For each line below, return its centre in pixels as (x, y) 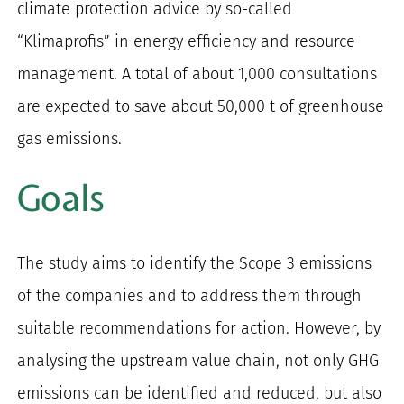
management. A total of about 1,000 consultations (197, 73)
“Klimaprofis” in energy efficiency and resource (187, 41)
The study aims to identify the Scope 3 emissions (195, 264)
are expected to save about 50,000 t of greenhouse (201, 106)
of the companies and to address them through (190, 296)
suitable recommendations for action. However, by (199, 329)
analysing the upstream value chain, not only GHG (198, 361)
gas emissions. (70, 138)
